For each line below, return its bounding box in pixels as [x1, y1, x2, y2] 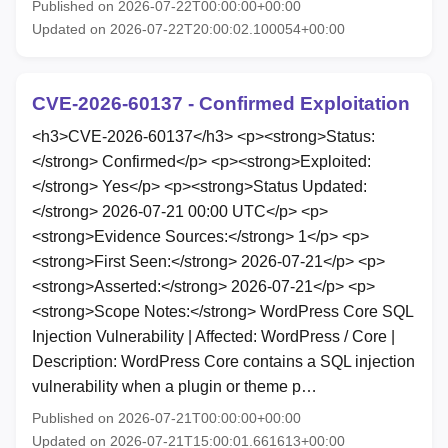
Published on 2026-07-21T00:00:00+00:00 [32, 410, 301, 427]
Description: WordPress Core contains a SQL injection [32, 353, 415, 371]
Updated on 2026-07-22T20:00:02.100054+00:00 [32, 20, 345, 37]
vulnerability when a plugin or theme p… [32, 378, 317, 396]
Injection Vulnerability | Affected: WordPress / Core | [32, 328, 395, 346]
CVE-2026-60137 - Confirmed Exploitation [32, 92, 410, 114]
